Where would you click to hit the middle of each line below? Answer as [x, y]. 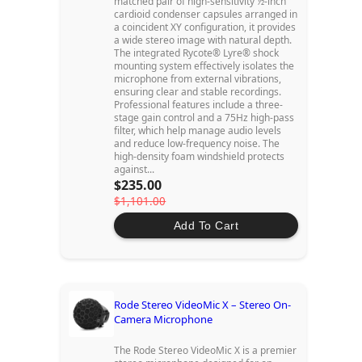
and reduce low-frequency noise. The [197, 144]
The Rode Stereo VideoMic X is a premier [206, 351]
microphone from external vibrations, [198, 79]
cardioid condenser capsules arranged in [206, 15]
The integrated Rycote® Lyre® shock [197, 53]
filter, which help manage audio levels [198, 131]
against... [135, 170]
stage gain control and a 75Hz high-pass [204, 118]
